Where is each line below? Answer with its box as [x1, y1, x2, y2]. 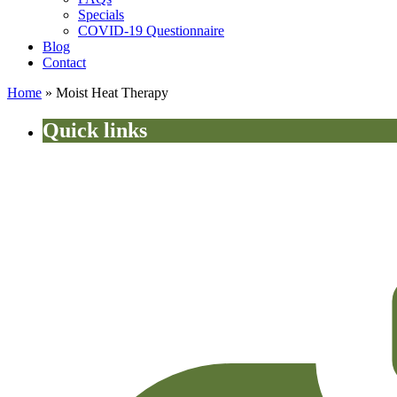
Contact [43, 55, 86, 71]
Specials [78, 7, 124, 23]
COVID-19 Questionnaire [78, 23, 224, 39]
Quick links [43, 119, 147, 143]
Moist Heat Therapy [56, 85, 168, 101]
